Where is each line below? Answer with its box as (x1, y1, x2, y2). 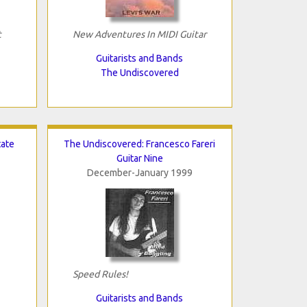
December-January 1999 (86, 167, 193, 178)
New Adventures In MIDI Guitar (72, 28, 206, 40)
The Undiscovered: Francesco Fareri (64, 138, 215, 149)
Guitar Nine (116, 152, 163, 164)
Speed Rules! (72, 268, 128, 280)
